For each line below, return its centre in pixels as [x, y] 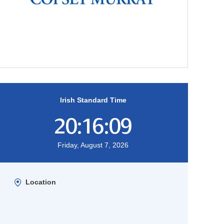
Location [41, 182]
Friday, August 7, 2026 [93, 145]
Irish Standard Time [93, 100]
